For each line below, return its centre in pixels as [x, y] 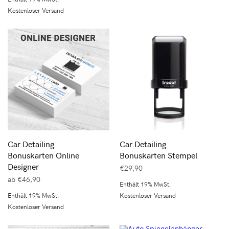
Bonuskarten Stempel [158, 155]
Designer [23, 166]
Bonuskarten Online [43, 155]
